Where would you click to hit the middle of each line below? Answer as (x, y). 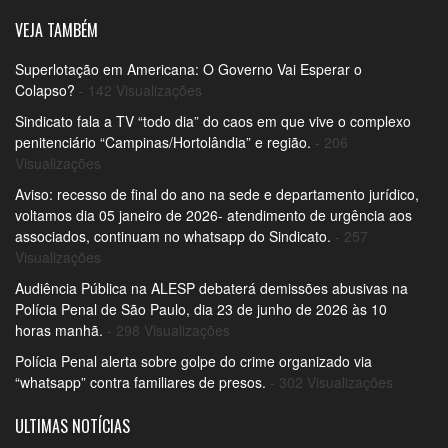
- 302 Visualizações (329, 381)
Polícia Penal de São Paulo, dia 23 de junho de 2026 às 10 (201, 308)
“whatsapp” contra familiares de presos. (140, 381)
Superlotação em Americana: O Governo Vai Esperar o (188, 68)
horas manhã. (59, 329)
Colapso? (45, 89)
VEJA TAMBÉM (56, 29)
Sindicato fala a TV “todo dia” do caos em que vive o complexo (213, 120)
